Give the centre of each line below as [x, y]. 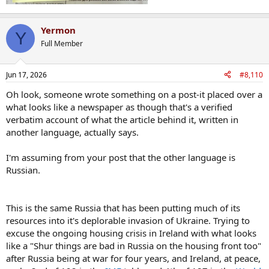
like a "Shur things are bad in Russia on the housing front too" [134, 245]
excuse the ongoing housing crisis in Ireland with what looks [131, 233]
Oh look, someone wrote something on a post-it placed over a [134, 94]
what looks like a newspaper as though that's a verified [119, 107]
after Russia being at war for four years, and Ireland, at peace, [133, 258]
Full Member [62, 44]
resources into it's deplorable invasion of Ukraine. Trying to [128, 220]
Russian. [23, 170]
